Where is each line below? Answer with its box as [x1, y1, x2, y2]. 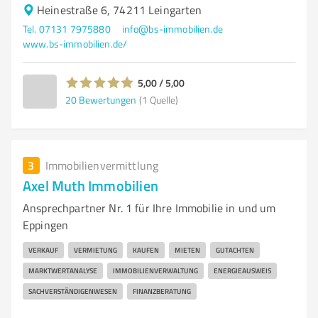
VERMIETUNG [74, 245, 117, 255]
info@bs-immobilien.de [121, 22, 223, 35]
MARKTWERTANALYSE [28, 265, 97, 275]
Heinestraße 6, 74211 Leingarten [37, 2, 202, 18]
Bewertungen [79, 92, 136, 106]
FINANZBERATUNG [133, 286, 191, 296]
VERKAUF [28, 245, 58, 255]
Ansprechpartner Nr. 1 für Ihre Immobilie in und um [23, 200, 276, 216]
